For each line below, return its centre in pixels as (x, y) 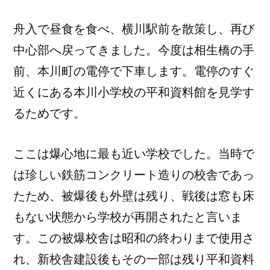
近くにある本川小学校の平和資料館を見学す (134, 92)
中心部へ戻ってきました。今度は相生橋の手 (134, 50)
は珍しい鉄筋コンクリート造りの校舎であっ (134, 175)
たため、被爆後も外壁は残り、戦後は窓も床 (134, 196)
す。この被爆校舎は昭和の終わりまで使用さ (134, 238)
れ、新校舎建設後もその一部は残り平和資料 (134, 259)
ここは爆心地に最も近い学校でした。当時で (134, 154)
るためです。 (49, 113)
